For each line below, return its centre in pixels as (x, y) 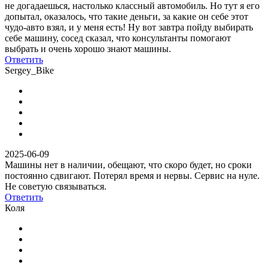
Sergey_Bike (29, 70)
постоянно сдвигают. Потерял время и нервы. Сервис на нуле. (132, 175)
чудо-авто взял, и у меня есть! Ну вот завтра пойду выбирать (129, 27)
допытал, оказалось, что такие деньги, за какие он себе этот (127, 16)
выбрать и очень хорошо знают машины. (88, 48)
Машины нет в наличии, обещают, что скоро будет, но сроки (128, 165)
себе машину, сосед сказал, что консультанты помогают (118, 38)
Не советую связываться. (56, 186)
